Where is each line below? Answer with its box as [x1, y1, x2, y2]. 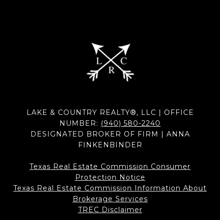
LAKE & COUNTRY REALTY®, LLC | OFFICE [26, 108, 194, 117]
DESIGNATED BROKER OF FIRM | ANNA [30, 130, 190, 139]
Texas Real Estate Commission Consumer [29, 162, 191, 171]
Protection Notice [75, 173, 145, 182]
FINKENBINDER [78, 140, 142, 150]
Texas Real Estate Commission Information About [13, 184, 207, 193]
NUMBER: [59, 119, 101, 128]
